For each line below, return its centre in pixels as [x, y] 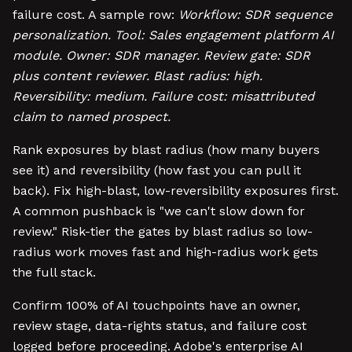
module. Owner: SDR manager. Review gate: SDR [161, 55]
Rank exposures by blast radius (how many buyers [166, 150]
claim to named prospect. [92, 117]
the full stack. [54, 272]
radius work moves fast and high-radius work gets [165, 252]
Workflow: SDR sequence [255, 15]
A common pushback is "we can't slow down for [159, 211]
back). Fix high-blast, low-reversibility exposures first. [176, 191]
